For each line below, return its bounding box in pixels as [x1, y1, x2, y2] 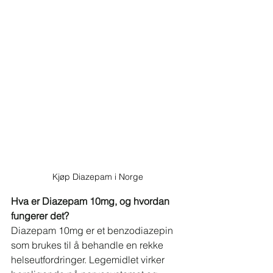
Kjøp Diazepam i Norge [52, 171, 143, 182]
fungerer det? [11, 210, 69, 222]
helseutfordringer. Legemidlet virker [11, 253, 167, 266]
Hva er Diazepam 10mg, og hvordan [11, 195, 172, 207]
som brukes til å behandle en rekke [11, 239, 166, 251]
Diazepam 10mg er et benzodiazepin [11, 224, 175, 236]
